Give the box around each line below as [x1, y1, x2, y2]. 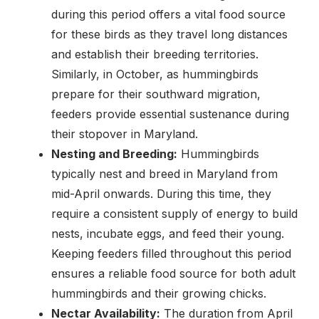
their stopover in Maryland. [51, 126, 198, 141]
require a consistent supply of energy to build [51, 206, 298, 221]
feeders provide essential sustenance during [51, 106, 289, 121]
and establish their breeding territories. [51, 46, 258, 61]
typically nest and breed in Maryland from [51, 166, 278, 181]
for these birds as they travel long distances [51, 26, 288, 41]
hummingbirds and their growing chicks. [51, 286, 266, 300]
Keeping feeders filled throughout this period [51, 246, 291, 261]
